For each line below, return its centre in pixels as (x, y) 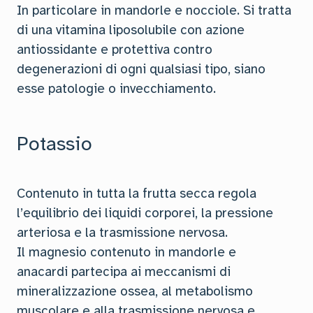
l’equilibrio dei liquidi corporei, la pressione (145, 213)
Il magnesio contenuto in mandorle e (126, 252)
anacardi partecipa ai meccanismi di (124, 272)
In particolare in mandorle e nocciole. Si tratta (154, 10)
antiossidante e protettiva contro (115, 50)
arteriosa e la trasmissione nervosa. (122, 233)
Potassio (54, 144)
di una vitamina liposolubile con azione (131, 30)
